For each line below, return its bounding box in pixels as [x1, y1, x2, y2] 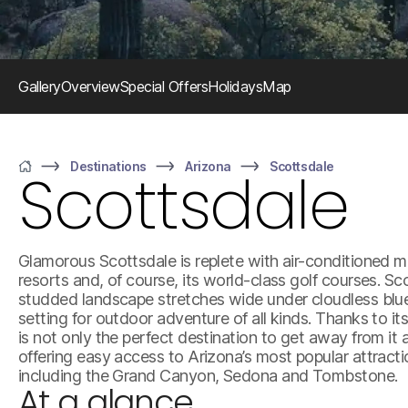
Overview [60, 76, 120, 96]
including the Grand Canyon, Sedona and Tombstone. [18, 365, 398, 385]
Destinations [70, 158, 147, 174]
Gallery [18, 76, 61, 96]
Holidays [208, 76, 263, 96]
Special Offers [119, 76, 209, 96]
